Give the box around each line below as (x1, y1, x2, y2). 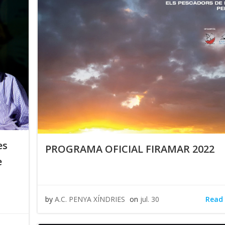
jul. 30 (140, 194, 160, 204)
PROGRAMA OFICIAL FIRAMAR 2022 (45, 142, 215, 156)
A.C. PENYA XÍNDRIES (55, 194, 126, 204)
